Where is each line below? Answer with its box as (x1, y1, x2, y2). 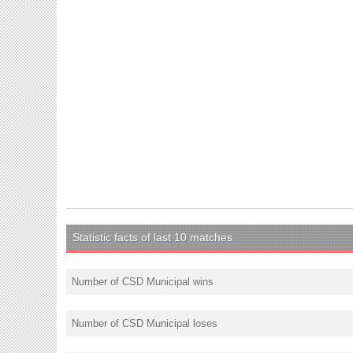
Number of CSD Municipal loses (72, 317, 217, 329)
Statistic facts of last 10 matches (72, 230, 232, 243)
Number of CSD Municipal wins (72, 275, 214, 288)
